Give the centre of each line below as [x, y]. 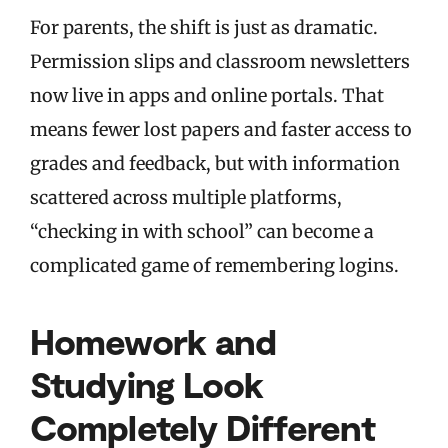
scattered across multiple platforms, [186, 198]
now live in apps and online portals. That [207, 96]
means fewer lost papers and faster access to [221, 130]
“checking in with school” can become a [202, 232]
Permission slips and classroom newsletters [220, 62]
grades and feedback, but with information [215, 164]
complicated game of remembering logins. [214, 266]
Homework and [153, 341]
